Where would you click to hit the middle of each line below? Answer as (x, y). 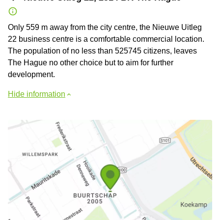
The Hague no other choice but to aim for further (91, 62)
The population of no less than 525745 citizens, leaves (102, 51)
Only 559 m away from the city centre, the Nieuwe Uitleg (105, 27)
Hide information (37, 94)
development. (31, 74)
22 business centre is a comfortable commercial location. (106, 39)
